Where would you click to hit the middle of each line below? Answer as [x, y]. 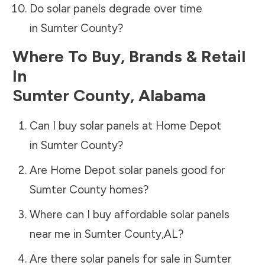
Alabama [172, 95]
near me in [57, 234]
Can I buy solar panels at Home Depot [125, 125]
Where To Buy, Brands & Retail [129, 56]
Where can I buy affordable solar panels [129, 214]
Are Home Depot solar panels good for [127, 170]
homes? [127, 189]
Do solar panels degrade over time [116, 8]
